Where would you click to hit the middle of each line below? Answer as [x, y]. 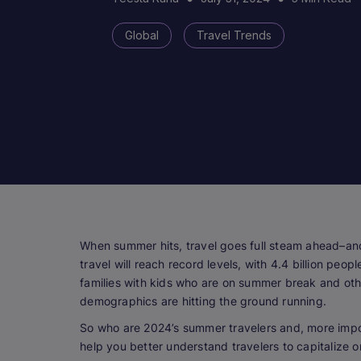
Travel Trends [234, 35]
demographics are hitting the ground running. [203, 301]
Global [142, 35]
